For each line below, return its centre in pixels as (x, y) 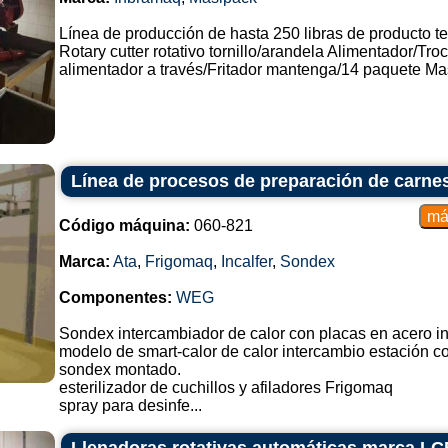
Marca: (84, 261)
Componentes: (115, 297)
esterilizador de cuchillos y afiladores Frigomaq (225, 387)
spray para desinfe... (130, 405)
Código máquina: (124, 225)
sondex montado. (119, 369)
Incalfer (246, 261)
